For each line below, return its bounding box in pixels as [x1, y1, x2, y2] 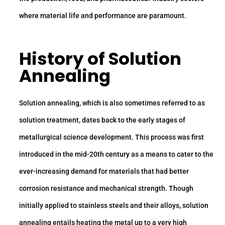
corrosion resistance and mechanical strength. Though [19, 184, 193, 192]
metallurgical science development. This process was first [19, 133, 204, 141]
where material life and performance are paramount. [19, 12, 186, 20]
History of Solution [19, 46, 181, 71]
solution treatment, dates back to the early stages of [19, 116, 185, 124]
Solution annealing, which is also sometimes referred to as [19, 98, 205, 107]
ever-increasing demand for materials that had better [19, 167, 189, 175]
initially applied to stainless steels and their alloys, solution [19, 201, 208, 209]
